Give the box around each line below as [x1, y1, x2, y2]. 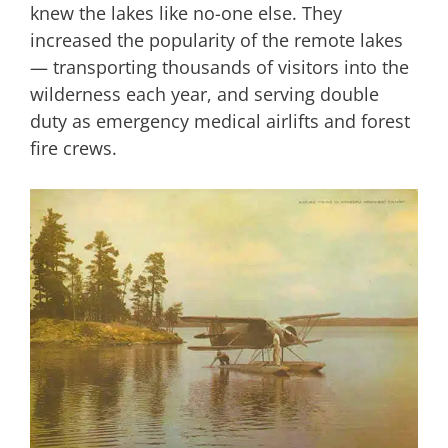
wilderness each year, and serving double [30, 81, 379, 106]
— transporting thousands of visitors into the [30, 54, 409, 79]
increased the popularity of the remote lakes [30, 27, 403, 52]
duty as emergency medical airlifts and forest [30, 108, 410, 133]
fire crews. [30, 135, 117, 160]
